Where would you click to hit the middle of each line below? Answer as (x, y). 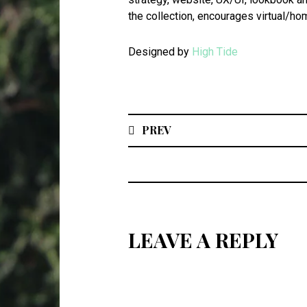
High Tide (215, 52)
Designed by (160, 52)
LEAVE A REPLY (203, 240)
